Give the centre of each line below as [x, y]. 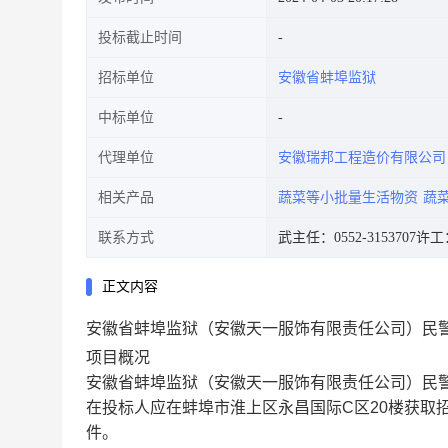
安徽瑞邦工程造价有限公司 [362, 157]
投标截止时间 [140, 37]
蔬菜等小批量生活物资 [348, 197]
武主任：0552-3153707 [347, 237]
